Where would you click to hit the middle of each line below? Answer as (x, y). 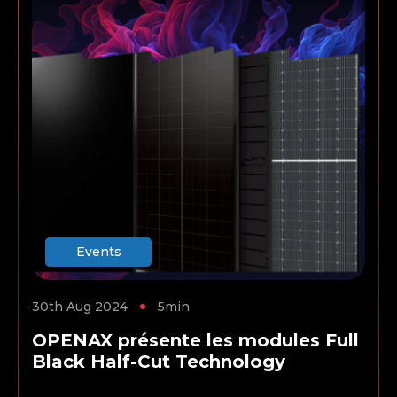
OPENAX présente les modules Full (195, 341)
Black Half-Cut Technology (159, 362)
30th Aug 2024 (80, 307)
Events (98, 252)
